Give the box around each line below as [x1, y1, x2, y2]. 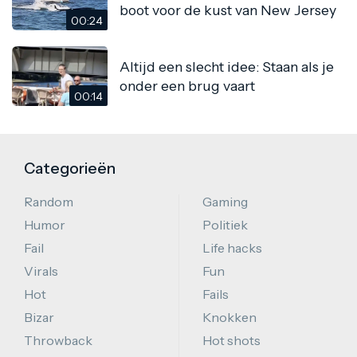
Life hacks [202, 240, 262, 257]
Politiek [202, 217, 248, 233]
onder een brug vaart [120, 76, 255, 94]
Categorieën [24, 159, 116, 178]
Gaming [202, 194, 248, 210]
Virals [24, 263, 58, 280]
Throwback [24, 332, 92, 349]
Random [24, 194, 73, 210]
